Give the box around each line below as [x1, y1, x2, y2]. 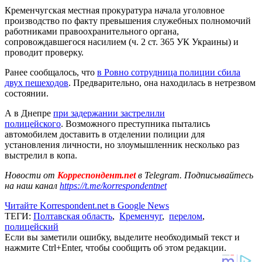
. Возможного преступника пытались [61, 118, 210, 129]
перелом [169, 211, 202, 221]
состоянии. [5, 88, 49, 98]
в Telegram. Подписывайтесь [138, 170, 253, 180]
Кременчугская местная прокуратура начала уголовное [5, 5, 225, 15]
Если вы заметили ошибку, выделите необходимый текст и [5, 232, 240, 242]
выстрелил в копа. [5, 150, 77, 160]
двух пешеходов [5, 77, 68, 88]
